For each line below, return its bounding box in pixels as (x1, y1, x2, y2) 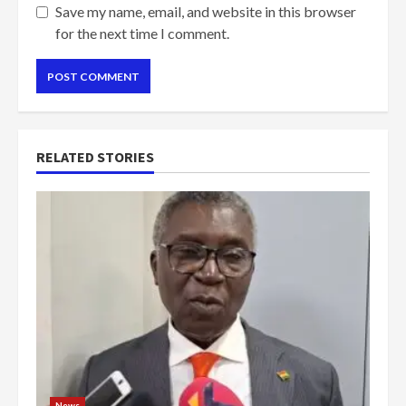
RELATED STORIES (36, 148, 154, 167)
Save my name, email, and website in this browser (55, 3, 356, 21)
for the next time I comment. (55, 24, 229, 43)
